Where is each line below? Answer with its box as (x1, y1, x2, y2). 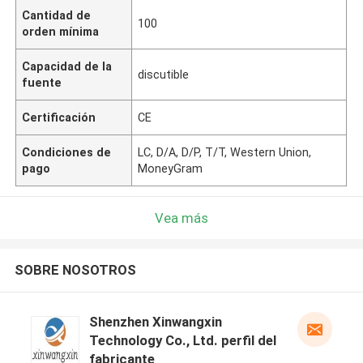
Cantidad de (22, 8, 92, 22)
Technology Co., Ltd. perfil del (88, 332, 276, 349)
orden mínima (22, 24, 100, 38)
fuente (22, 75, 62, 89)
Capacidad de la (22, 59, 113, 73)
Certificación (22, 110, 96, 124)
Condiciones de (22, 145, 112, 159)
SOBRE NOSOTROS (14, 262, 136, 279)
